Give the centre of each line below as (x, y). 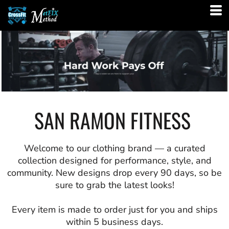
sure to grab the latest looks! (114, 185)
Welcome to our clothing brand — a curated (114, 148)
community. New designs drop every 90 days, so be (114, 173)
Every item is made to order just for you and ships (114, 210)
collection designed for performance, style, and (114, 161)
